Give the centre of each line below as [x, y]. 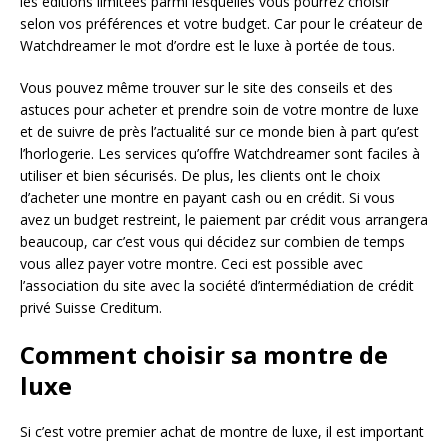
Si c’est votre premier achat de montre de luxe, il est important [222, 432]
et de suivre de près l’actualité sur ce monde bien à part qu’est [219, 132]
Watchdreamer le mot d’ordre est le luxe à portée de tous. [207, 46]
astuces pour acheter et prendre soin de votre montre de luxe [219, 110]
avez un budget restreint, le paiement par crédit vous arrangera [224, 220]
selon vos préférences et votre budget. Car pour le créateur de [221, 24]
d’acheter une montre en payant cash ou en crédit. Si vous [207, 198]
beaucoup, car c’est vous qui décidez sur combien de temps [212, 242]
